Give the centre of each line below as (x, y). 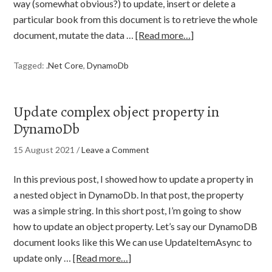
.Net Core (65, 65)
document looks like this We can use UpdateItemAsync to (133, 242)
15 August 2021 (44, 150)
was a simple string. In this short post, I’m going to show (127, 210)
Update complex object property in (117, 112)
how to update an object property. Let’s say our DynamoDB (136, 226)
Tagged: (30, 65)
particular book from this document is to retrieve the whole (136, 19)
